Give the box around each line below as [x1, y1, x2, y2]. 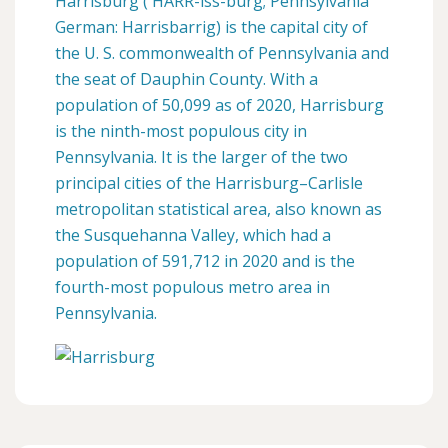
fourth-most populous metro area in [55, 275, 330, 298]
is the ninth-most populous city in [55, 119, 307, 142]
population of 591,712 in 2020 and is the [55, 249, 355, 272]
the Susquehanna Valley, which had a [55, 223, 331, 246]
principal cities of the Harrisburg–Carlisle [55, 171, 363, 194]
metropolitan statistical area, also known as [55, 197, 382, 220]
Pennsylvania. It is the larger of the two [55, 145, 348, 168]
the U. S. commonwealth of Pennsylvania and [55, 41, 389, 64]
